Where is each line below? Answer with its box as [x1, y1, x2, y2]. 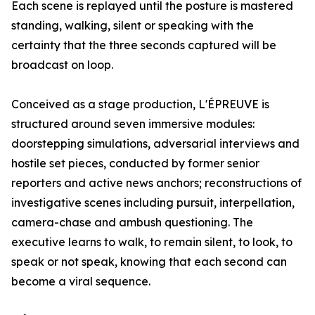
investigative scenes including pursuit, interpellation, [11, 195, 295, 210]
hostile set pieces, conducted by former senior [11, 156, 259, 171]
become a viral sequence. [11, 274, 150, 289]
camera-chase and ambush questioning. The [11, 215, 253, 230]
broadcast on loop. [11, 58, 113, 72]
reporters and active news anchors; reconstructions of [11, 176, 302, 191]
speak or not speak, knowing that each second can [11, 255, 287, 269]
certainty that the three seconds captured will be [11, 38, 276, 53]
